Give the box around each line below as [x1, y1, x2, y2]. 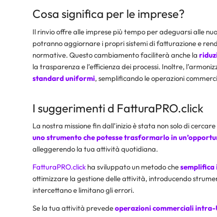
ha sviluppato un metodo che [86, 162, 180, 172]
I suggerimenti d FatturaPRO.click [32, 100, 203, 115]
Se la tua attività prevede [32, 203, 115, 213]
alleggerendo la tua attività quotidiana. [32, 144, 158, 154]
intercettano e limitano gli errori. [32, 186, 134, 195]
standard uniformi [32, 73, 95, 83]
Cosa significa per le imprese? [32, 6, 185, 21]
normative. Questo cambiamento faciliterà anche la [32, 50, 198, 60]
